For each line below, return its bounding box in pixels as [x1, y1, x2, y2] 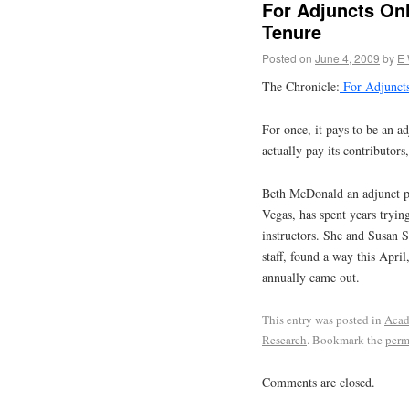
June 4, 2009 [315, 49, 380, 66]
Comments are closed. [262, 372, 375, 391]
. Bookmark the [307, 330, 385, 348]
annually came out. [262, 268, 360, 287]
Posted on [262, 49, 312, 66]
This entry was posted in [262, 310, 384, 328]
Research [262, 330, 307, 348]
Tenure [262, 17, 321, 45]
